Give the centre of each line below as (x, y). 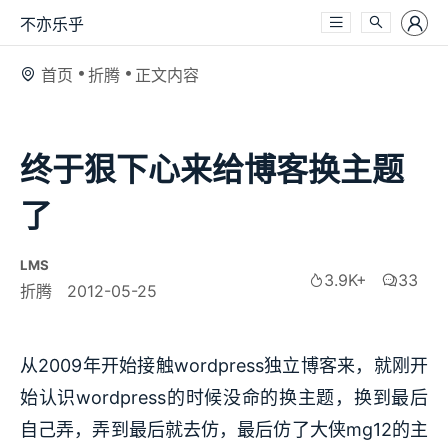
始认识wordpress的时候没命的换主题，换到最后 (224, 398)
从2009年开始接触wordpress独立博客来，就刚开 (224, 366)
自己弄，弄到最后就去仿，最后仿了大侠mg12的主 (224, 430)
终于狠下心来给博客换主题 (212, 169)
